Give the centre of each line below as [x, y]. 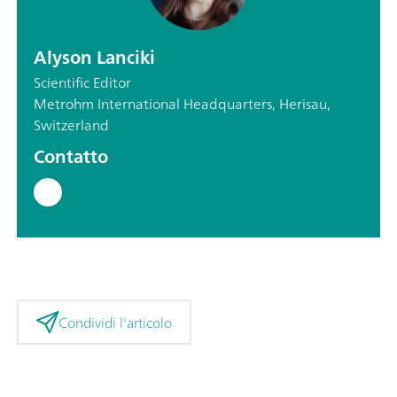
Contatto [71, 157]
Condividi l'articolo [115, 322]
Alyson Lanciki [94, 58]
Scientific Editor [82, 83]
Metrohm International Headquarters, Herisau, [182, 104]
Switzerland [71, 125]
